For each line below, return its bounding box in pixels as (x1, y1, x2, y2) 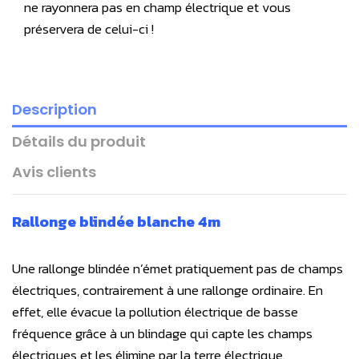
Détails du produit (12, 131, 146, 152)
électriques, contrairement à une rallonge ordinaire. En (12, 279, 323, 301)
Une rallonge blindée (12, 257, 133, 279)
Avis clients (12, 161, 96, 182)
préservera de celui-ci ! (24, 18, 154, 39)
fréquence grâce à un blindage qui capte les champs (12, 322, 313, 344)
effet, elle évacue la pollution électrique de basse (12, 301, 298, 322)
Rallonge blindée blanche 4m (12, 210, 220, 232)
